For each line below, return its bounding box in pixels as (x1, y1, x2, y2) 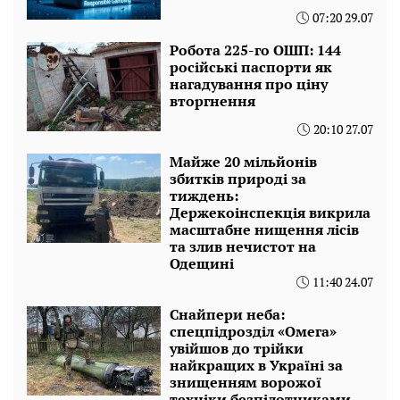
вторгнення (170, 91, 255, 112)
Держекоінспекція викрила (170, 203, 371, 223)
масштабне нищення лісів (170, 220, 359, 240)
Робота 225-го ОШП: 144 (170, 40, 341, 61)
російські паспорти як (170, 57, 332, 78)
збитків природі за (170, 169, 306, 189)
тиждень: (170, 186, 238, 206)
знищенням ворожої (170, 372, 321, 393)
